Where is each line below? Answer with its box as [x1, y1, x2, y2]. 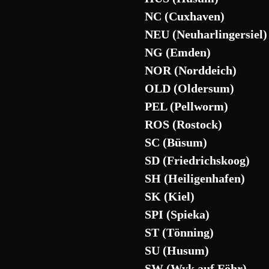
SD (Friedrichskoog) [145, 154, 250, 167]
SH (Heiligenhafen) [145, 172, 246, 185]
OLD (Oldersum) [145, 82, 235, 95]
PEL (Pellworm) [145, 100, 229, 113]
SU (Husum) [145, 244, 210, 257]
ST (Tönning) [145, 226, 214, 239]
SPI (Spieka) [145, 208, 210, 221]
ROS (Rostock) [145, 118, 223, 131]
